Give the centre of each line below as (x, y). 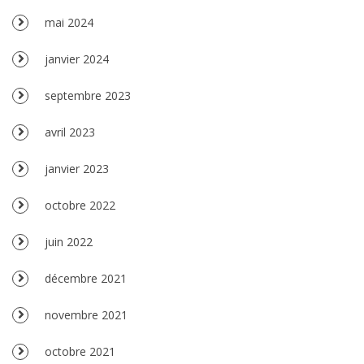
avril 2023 (70, 132)
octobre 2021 (80, 351)
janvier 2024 (77, 58)
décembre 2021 (86, 278)
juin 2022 (69, 241)
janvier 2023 (77, 168)
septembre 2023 (88, 95)
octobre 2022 (80, 205)
